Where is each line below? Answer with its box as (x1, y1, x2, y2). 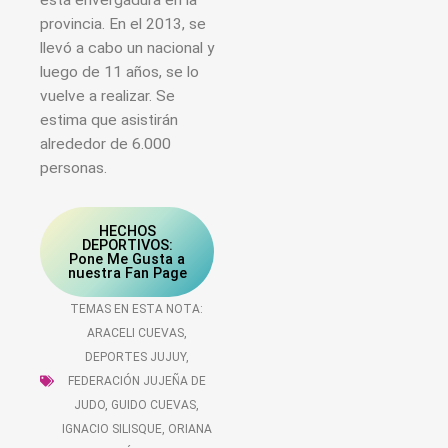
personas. (40, 159, 107, 178)
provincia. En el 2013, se (40, 15, 206, 34)
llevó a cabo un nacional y (40, 39, 214, 58)
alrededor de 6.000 (40, 135, 171, 154)
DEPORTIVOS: (81, 236, 173, 255)
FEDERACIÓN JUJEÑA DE (67, 374, 206, 389)
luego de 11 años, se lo (40, 63, 199, 82)
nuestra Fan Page (67, 264, 187, 283)
